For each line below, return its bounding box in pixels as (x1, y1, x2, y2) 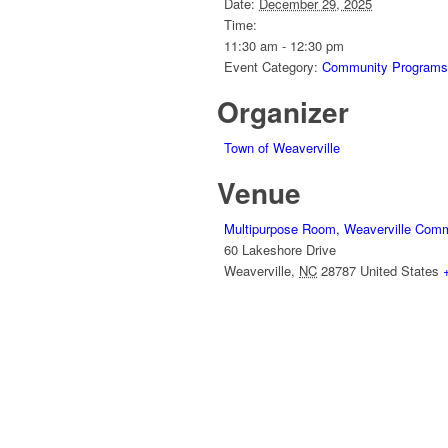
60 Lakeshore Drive (224, 240, 336, 260)
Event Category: (224, 57, 318, 77)
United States (360, 261, 439, 281)
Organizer (217, 91, 349, 133)
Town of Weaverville (224, 138, 340, 158)
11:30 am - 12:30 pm (224, 36, 344, 56)
